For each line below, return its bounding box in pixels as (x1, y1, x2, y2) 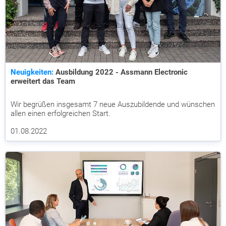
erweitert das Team (11, 77, 75, 86)
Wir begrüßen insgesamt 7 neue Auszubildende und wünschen (11, 100, 215, 109)
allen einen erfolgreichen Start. (11, 109, 110, 118)
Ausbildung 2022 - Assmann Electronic (53, 68, 188, 77)
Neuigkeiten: (11, 68, 53, 77)
